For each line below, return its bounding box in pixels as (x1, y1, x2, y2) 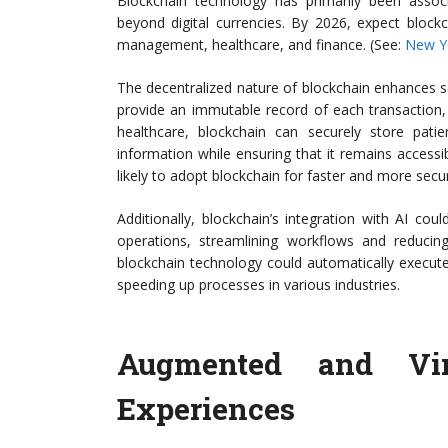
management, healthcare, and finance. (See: (117, 35, 405, 55)
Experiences (117, 389, 295, 429)
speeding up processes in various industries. (117, 275, 400, 295)
